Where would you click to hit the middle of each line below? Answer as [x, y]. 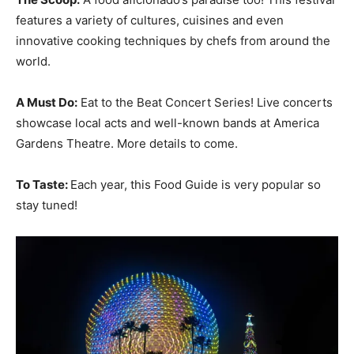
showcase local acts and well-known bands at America [168, 122]
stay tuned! [47, 205]
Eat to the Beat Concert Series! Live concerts [205, 102]
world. [35, 61]
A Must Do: [47, 102]
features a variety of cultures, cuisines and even [150, 20]
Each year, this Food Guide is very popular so [196, 184]
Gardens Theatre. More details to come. [128, 143]
